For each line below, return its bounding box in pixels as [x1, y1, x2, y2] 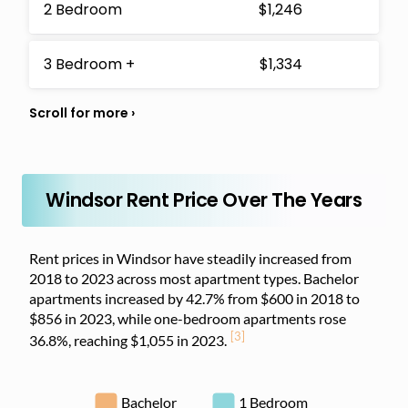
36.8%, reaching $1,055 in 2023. [29, 331, 227, 349]
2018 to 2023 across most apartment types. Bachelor [29, 269, 359, 287]
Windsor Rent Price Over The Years [46, 186, 362, 213]
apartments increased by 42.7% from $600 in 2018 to [29, 289, 360, 307]
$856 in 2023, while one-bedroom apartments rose [29, 309, 346, 327]
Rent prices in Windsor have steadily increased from [29, 249, 352, 267]
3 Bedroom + [44, 53, 135, 75]
